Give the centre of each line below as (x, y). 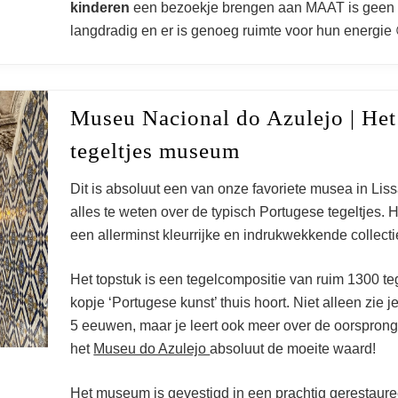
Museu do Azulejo (152, 349)
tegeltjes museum (155, 151)
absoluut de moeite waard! (295, 349)
